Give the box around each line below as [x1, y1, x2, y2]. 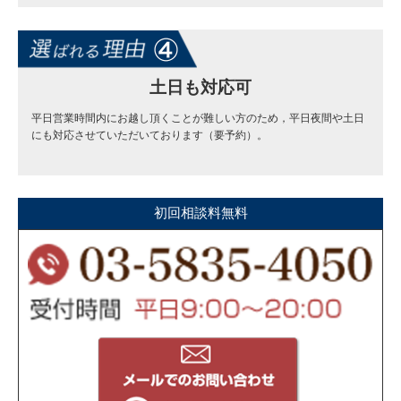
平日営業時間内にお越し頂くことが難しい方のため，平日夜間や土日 [31, 111, 364, 124]
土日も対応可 [149, 77, 252, 97]
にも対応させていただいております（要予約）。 [31, 128, 268, 141]
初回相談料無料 [153, 204, 248, 220]
